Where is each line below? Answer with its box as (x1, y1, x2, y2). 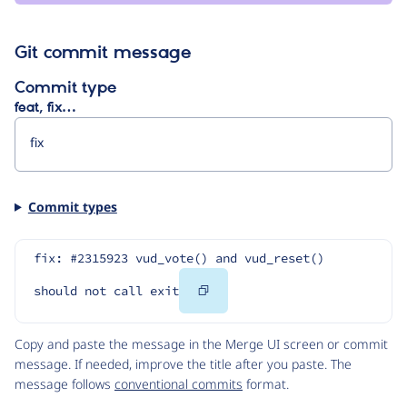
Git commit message (15, 42, 191, 65)
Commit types (27, 197, 117, 215)
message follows (15, 375, 114, 393)
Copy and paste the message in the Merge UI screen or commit (15, 335, 388, 353)
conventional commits (114, 375, 243, 393)
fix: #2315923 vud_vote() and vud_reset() (34, 250, 324, 267)
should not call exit (34, 283, 179, 300)
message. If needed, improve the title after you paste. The (15, 355, 352, 373)
